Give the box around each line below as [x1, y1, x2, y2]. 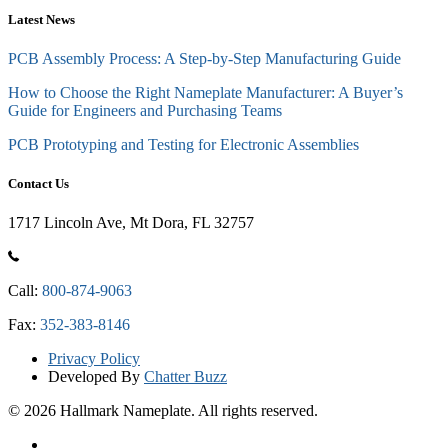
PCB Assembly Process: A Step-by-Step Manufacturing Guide [8, 49, 401, 67]
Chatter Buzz [144, 368, 227, 386]
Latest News [8, 11, 75, 27]
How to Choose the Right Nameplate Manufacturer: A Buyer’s [8, 83, 403, 101]
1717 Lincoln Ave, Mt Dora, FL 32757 [8, 214, 254, 232]
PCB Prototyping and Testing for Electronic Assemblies [8, 135, 359, 153]
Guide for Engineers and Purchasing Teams [8, 101, 282, 119]
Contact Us [8, 175, 69, 191]
